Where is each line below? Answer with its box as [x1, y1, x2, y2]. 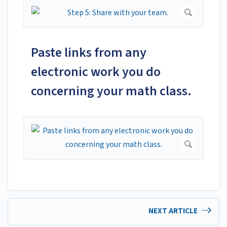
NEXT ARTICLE [148, 206, 199, 217]
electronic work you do [31, 62, 161, 82]
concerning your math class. [31, 82, 192, 101]
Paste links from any [31, 43, 146, 62]
